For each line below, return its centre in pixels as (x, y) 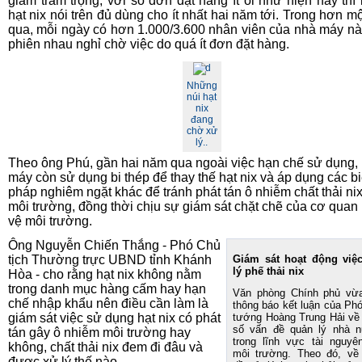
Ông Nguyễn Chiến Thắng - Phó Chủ (114, 245)
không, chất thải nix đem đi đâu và (105, 347)
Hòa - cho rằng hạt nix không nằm (105, 274)
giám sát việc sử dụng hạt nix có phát (114, 318)
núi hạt (202, 97)
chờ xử (202, 131)
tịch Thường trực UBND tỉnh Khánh (110, 260)
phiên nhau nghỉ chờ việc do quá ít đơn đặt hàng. (149, 44)
